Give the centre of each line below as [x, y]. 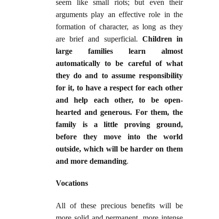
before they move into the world [119, 137]
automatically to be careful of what [119, 64]
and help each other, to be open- [119, 100]
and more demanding [91, 161]
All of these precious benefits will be [119, 206]
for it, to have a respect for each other [119, 88]
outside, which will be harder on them [119, 149]
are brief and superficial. [97, 39]
